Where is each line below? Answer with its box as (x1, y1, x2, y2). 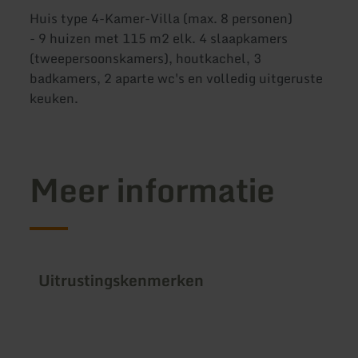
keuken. (30, 88, 79, 109)
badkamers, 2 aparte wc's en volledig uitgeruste (30, 68, 324, 89)
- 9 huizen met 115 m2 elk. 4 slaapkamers (30, 28, 288, 50)
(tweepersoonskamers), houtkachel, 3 (30, 48, 262, 70)
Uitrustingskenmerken (38, 267, 205, 292)
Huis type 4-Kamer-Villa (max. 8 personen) (30, 8, 293, 30)
